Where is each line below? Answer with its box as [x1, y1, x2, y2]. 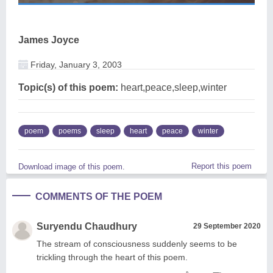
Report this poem [191, 161, 252, 171]
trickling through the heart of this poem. [37, 252, 188, 262]
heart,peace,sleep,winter [118, 82, 227, 93]
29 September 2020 [193, 221, 261, 230]
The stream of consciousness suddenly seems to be [37, 238, 237, 249]
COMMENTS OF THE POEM [35, 191, 162, 202]
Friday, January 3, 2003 [28, 59, 122, 69]
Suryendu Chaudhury [37, 221, 137, 232]
